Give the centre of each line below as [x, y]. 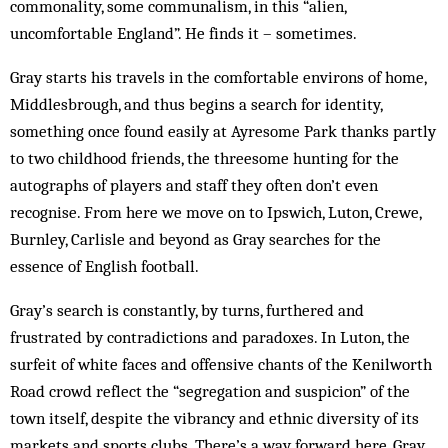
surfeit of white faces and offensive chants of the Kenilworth [221, 364]
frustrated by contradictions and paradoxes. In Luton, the [210, 337]
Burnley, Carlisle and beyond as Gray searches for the [195, 239]
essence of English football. [104, 266]
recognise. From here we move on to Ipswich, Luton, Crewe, [215, 212]
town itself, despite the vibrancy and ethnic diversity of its [214, 418]
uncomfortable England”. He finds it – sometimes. [183, 33]
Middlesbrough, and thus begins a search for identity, [196, 104]
